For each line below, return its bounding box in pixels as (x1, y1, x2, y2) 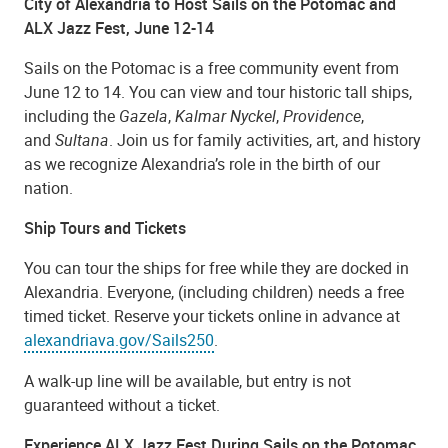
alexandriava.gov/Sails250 (24, 328, 214, 351)
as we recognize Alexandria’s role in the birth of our (24, 152, 380, 175)
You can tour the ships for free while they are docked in (24, 256, 409, 279)
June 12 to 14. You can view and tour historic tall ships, (24, 80, 412, 103)
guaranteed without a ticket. (24, 394, 224, 417)
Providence (283, 104, 361, 127)
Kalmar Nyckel (171, 104, 276, 127)
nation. (24, 176, 77, 199)
